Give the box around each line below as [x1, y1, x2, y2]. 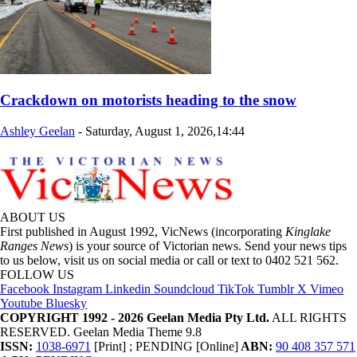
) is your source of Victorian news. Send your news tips [69, 239, 347, 253]
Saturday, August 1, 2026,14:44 [85, 124, 245, 139]
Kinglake [285, 225, 331, 239]
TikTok [218, 282, 254, 296]
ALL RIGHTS [269, 311, 347, 325]
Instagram [53, 282, 102, 296]
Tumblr [257, 282, 294, 296]
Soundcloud [154, 282, 214, 296]
